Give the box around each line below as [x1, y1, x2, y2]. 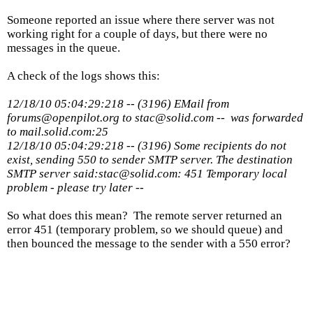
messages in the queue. [7, 41, 120, 54]
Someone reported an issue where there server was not [7, 13, 275, 27]
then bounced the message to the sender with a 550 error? [7, 237, 291, 250]
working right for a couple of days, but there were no [7, 27, 268, 41]
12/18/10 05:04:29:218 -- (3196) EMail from [7, 97, 229, 110]
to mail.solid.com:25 [7, 125, 108, 138]
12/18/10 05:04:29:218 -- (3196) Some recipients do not [7, 139, 286, 152]
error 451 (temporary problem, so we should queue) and [7, 223, 283, 236]
